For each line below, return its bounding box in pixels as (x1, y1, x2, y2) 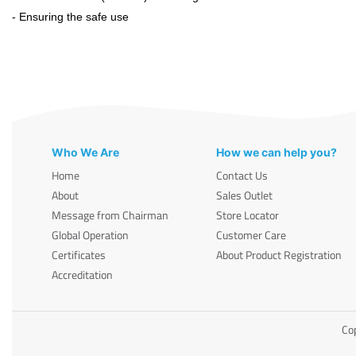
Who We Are (52, 145, 119, 159)
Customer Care (216, 226, 287, 243)
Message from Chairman (52, 206, 168, 223)
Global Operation (52, 226, 129, 243)
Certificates (52, 246, 106, 263)
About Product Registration (216, 246, 342, 263)
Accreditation (52, 265, 113, 283)
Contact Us (216, 166, 269, 184)
